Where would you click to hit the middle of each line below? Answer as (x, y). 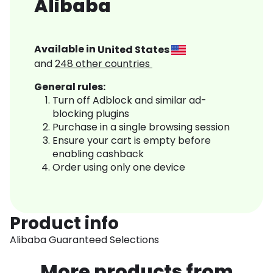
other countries (114, 64)
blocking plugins (91, 114)
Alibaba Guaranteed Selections (84, 240)
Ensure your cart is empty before (132, 141)
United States (134, 49)
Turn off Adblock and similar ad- (129, 101)
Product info (64, 224)
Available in (66, 49)
